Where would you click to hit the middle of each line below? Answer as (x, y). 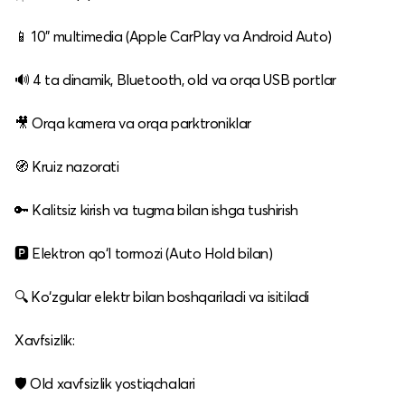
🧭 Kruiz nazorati (67, 167)
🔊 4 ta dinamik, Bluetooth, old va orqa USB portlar (176, 80)
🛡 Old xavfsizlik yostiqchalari (105, 384)
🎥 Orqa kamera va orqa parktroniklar (133, 123)
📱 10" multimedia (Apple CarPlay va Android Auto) (173, 37)
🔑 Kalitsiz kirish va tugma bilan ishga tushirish (156, 210)
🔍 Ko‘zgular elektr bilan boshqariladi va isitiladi (162, 297)
